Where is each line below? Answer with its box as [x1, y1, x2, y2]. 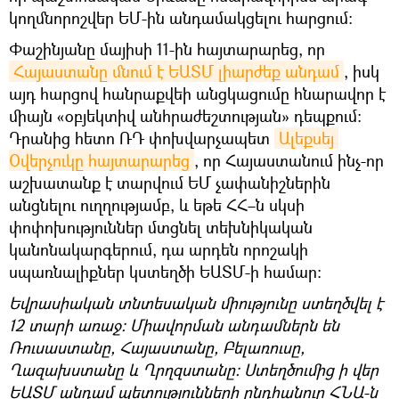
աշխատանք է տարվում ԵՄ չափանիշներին [9, 171, 330, 193]
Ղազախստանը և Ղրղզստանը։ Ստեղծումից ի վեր [9, 358, 379, 380]
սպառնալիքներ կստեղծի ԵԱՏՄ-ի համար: [9, 260, 322, 282]
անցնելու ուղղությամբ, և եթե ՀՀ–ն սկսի [9, 193, 305, 216]
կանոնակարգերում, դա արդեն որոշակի [9, 238, 308, 260]
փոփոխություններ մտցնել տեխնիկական [9, 216, 313, 238]
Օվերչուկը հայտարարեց [9, 149, 190, 171]
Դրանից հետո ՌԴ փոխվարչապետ [9, 126, 274, 149]
